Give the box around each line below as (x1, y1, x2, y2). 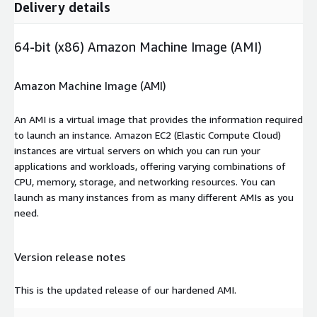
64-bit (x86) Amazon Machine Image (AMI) (14, 38, 262, 54)
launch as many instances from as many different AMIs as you (14, 190, 294, 203)
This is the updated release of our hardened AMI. (14, 284, 236, 296)
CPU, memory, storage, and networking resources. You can (14, 175, 275, 188)
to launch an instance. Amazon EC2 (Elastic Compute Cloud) (14, 128, 281, 141)
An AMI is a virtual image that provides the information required (14, 113, 303, 125)
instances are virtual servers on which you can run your (14, 144, 260, 156)
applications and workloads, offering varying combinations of (14, 159, 286, 172)
